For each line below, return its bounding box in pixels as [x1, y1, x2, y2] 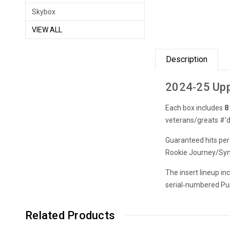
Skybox [32, 8, 55, 16]
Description [166, 54, 208, 64]
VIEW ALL [32, 26, 62, 34]
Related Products [25, 208, 115, 222]
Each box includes [165, 103, 225, 112]
